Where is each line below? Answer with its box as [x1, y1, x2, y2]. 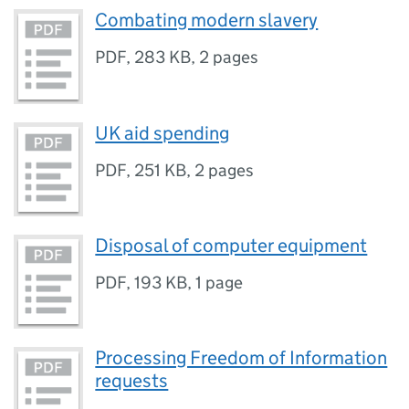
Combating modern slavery [95, 8, 319, 33]
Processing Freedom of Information [95, 346, 388, 371]
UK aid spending [95, 121, 230, 145]
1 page [195, 271, 244, 293]
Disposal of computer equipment [95, 233, 368, 257]
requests [95, 369, 169, 393]
